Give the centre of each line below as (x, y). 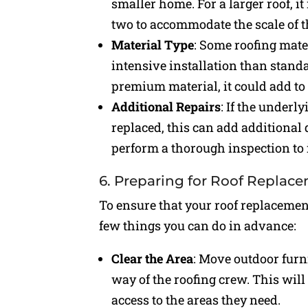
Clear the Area (153, 259)
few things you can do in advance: (198, 226)
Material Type (153, 45)
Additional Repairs (166, 107)
